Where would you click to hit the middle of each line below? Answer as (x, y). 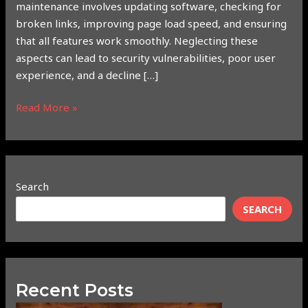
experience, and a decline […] (87, 75)
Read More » (47, 108)
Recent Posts (75, 290)
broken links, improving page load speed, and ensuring (152, 23)
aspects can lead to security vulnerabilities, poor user (146, 57)
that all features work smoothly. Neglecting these (137, 40)
